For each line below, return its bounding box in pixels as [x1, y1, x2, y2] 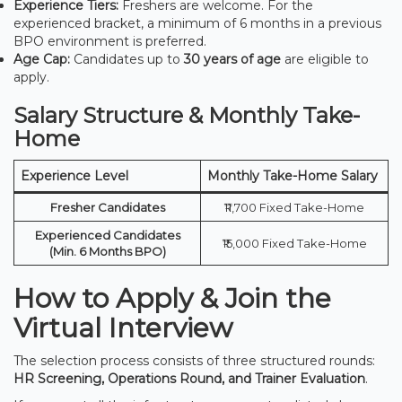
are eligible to [281, 50, 369, 67]
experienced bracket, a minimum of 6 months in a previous [13, 14, 381, 31]
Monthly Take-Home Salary [207, 167, 378, 184]
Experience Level [21, 167, 128, 184]
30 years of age [184, 50, 281, 67]
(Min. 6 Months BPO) [48, 243, 166, 258]
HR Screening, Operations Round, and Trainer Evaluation [13, 370, 365, 387]
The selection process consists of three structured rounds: [13, 352, 375, 369]
